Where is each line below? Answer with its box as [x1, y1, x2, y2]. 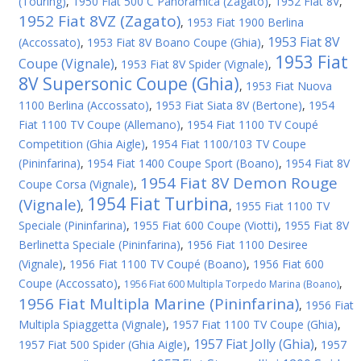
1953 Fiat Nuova [246, 78, 332, 93]
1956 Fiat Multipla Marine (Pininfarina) [19, 293, 299, 314]
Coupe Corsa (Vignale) [19, 176, 134, 192]
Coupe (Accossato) [19, 276, 118, 291]
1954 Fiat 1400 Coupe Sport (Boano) [87, 156, 279, 171]
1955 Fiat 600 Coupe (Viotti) [133, 218, 278, 233]
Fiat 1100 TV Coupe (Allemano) [19, 117, 180, 132]
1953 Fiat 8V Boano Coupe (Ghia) [87, 35, 261, 50]
